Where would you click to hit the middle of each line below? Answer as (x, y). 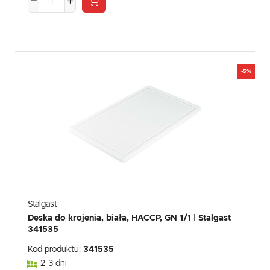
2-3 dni (54, 264)
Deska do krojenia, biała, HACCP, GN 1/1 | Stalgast (130, 218)
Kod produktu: (55, 250)
